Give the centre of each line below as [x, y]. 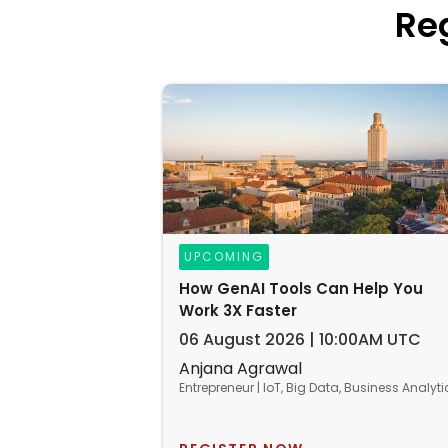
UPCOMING [224, 256]
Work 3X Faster [238, 310]
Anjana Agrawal [241, 368]
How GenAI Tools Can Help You [301, 288]
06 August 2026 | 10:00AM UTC [300, 339]
